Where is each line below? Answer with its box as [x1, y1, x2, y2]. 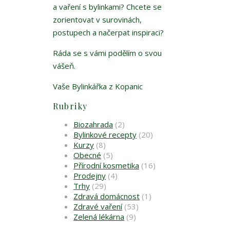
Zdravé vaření [73, 201, 123, 212]
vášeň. [53, 61, 76, 71]
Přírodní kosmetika [73, 160, 140, 171]
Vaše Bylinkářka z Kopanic [53, 81, 143, 92]
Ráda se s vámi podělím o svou [53, 48, 162, 59]
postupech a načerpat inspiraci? [53, 27, 164, 38]
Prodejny [73, 170, 106, 181]
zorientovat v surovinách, [53, 14, 142, 25]
